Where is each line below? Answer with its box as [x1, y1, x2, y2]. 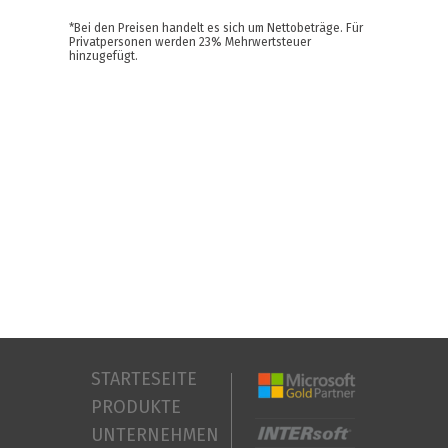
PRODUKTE [91, 396, 181, 418]
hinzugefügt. [69, 49, 141, 63]
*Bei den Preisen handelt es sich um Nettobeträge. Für [69, 21, 363, 35]
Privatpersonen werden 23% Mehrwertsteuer [69, 35, 311, 49]
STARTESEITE [91, 368, 197, 390]
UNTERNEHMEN [91, 424, 219, 446]
